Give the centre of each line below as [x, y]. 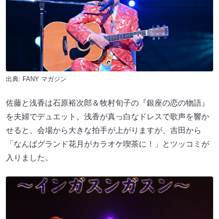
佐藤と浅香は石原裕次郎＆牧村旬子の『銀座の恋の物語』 [108, 103]
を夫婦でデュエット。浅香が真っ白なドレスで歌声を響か [108, 117]
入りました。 [29, 158]
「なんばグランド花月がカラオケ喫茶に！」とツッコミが [108, 144]
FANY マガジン [44, 79]
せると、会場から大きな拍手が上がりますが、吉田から [104, 131]
